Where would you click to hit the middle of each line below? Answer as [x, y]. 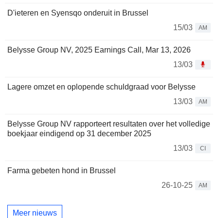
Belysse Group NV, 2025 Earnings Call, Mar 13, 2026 [99, 50]
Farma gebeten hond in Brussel [62, 170]
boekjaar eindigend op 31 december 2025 [79, 133]
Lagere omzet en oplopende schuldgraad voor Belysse [101, 87]
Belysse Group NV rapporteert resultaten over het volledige [109, 124]
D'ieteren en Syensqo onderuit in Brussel [78, 13]
